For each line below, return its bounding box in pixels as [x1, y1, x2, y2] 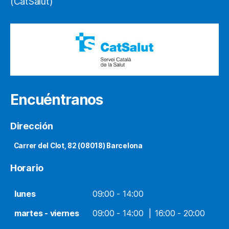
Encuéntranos [10, 91, 103, 109]
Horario [10, 163, 44, 174]
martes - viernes [14, 208, 79, 219]
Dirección [10, 121, 53, 132]
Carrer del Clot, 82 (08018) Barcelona [13, 142, 143, 150]
